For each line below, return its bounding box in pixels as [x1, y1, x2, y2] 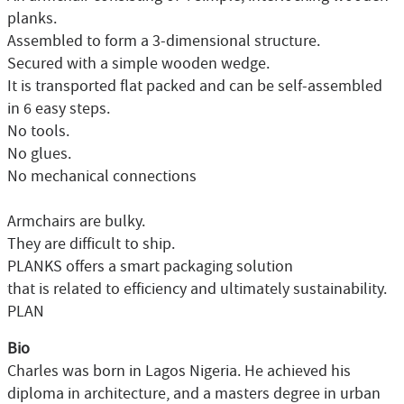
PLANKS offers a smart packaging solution [7, 256, 293, 278]
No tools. [7, 121, 69, 142]
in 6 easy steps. [7, 98, 110, 120]
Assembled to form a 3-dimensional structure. [7, 31, 320, 52]
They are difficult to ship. [7, 234, 175, 255]
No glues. [7, 143, 71, 165]
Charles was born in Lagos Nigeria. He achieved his [7, 361, 351, 382]
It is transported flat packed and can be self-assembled [7, 76, 382, 97]
